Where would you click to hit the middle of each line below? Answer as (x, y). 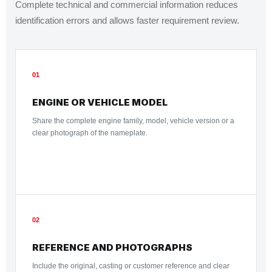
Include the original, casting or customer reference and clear (131, 266)
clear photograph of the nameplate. (90, 133)
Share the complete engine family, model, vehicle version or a (133, 121)
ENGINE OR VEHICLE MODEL (100, 102)
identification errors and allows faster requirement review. (127, 20)
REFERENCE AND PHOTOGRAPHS (112, 247)
